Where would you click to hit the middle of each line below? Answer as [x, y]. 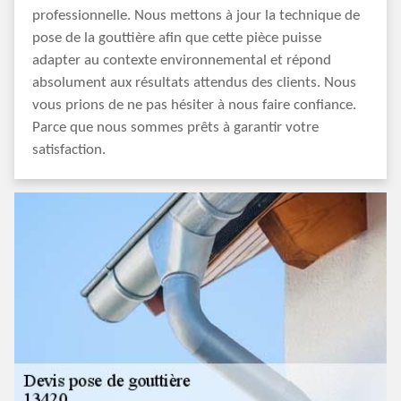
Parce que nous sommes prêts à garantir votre [175, 128]
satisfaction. [69, 150]
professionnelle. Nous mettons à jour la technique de [196, 16]
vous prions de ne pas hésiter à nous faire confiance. [194, 105]
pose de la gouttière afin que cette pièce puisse [177, 38]
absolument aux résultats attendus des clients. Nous [194, 83]
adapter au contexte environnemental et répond [182, 60]
